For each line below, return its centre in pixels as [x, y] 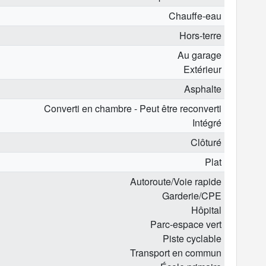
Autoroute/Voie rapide [176, 181]
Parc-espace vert [186, 224]
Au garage [200, 55]
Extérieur [203, 69]
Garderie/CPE [192, 195]
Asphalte [203, 88]
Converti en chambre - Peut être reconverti [133, 108]
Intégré [207, 122]
